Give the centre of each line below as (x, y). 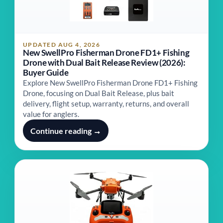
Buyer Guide (46, 72)
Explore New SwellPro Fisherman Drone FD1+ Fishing (110, 83)
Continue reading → (66, 131)
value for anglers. (51, 114)
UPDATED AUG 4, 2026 (62, 45)
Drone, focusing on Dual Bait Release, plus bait (99, 93)
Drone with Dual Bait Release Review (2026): (104, 62)
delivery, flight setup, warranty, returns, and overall (106, 104)
